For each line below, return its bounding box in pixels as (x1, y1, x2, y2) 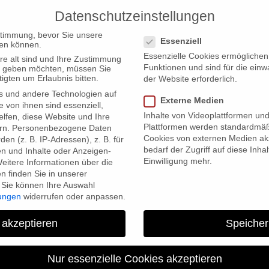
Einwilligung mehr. (144, 156, 212, 166)
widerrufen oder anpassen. (21, 191, 125, 201)
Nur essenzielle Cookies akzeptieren (47, 252, 222, 265)
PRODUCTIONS (196, 16, 267, 26)
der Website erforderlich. (144, 73, 237, 83)
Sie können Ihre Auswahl (1, 180, 95, 190)
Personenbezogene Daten (12, 122, 112, 133)
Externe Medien (160, 95, 224, 106)
